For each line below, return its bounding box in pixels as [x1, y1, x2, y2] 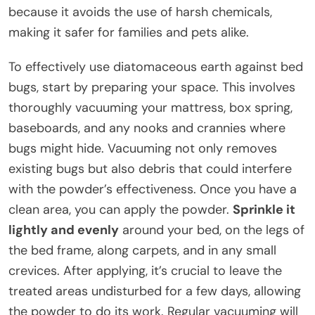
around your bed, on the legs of [119, 221, 304, 238]
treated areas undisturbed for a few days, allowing [8, 282, 301, 300]
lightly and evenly [8, 221, 119, 238]
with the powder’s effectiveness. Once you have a [8, 180, 297, 198]
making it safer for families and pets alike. [8, 23, 249, 41]
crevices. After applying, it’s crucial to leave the [8, 262, 282, 279]
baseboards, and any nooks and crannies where [8, 119, 285, 136]
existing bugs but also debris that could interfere [8, 160, 292, 177]
